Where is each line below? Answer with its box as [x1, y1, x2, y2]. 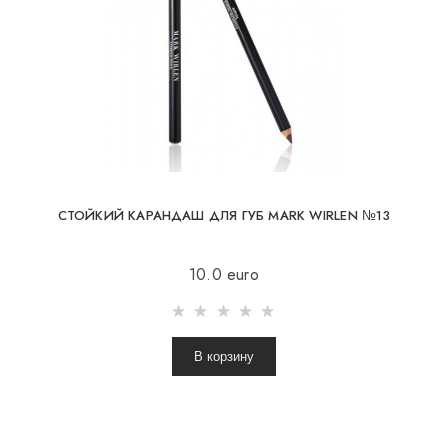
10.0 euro [189, 263, 259, 287]
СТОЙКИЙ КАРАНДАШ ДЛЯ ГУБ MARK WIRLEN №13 [57, 205, 391, 225]
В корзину [194, 349, 254, 365]
